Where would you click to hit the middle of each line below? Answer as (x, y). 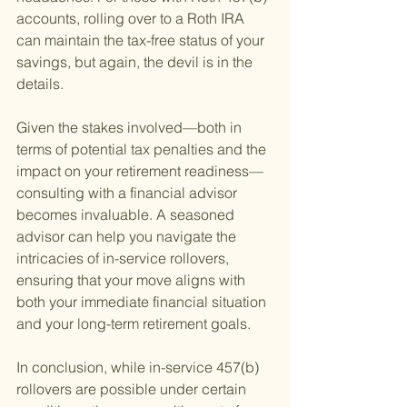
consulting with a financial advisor (129, 193)
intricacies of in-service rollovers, (124, 258)
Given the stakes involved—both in (131, 128)
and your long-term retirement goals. (134, 324)
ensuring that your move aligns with (133, 280)
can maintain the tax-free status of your (142, 40)
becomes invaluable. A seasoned (127, 215)
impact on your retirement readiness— (140, 171)
